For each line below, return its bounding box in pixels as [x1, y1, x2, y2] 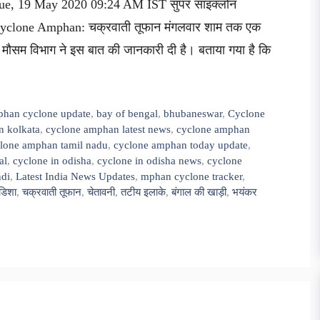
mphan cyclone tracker [141, 170, 242, 183]
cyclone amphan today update [114, 139, 248, 151]
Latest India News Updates [16, 170, 135, 183]
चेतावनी [87, 186, 115, 199]
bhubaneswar [164, 107, 223, 120]
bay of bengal [96, 107, 159, 120]
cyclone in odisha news [97, 154, 201, 167]
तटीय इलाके [121, 186, 166, 199]
